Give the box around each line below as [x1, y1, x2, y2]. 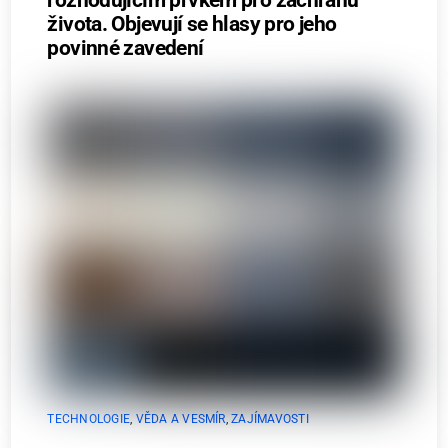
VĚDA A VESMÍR [135, 411, 226, 426]
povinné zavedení [47, 35, 204, 60]
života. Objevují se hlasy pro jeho [47, 11, 337, 36]
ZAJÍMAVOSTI [231, 411, 309, 426]
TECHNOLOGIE [47, 411, 131, 426]
